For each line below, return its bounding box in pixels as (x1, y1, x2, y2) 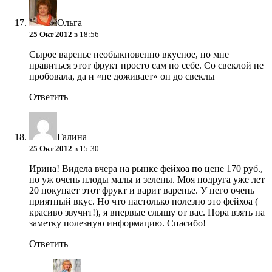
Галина (57, 132, 87, 143)
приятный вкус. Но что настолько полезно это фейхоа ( (29, 196, 258, 207)
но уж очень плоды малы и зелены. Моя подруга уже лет (29, 174, 265, 185)
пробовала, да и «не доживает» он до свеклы (29, 71, 215, 82)
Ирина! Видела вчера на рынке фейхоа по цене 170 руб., (29, 163, 263, 174)
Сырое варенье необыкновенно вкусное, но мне (29, 49, 229, 60)
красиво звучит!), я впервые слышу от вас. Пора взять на (29, 207, 265, 218)
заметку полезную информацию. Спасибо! (29, 218, 206, 229)
